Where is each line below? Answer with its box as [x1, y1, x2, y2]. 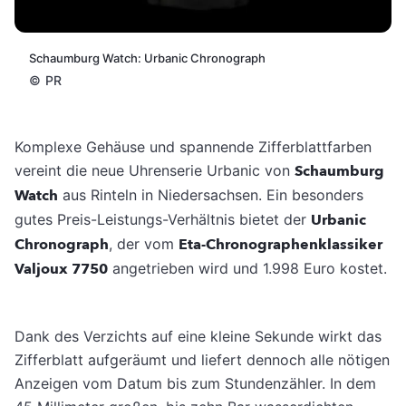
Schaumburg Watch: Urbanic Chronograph [29, 51, 266, 66]
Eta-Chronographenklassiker [179, 235, 382, 256]
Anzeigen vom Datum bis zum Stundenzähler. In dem [14, 374, 376, 393]
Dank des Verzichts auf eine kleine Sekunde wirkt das [14, 327, 382, 346]
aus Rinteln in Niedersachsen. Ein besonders [58, 186, 363, 205]
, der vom [109, 235, 179, 254]
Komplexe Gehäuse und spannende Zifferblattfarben [14, 138, 372, 157]
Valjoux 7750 [14, 259, 108, 280]
